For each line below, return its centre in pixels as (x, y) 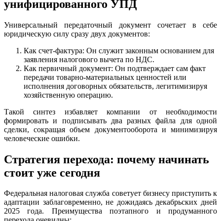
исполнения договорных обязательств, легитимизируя (115, 86)
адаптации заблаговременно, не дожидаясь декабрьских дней (110, 202)
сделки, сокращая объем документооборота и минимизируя (110, 129)
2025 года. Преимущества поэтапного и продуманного (110, 211)
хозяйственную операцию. (68, 95)
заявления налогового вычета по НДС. (89, 59)
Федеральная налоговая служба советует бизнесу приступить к (110, 193)
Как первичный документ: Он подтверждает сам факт (115, 68)
